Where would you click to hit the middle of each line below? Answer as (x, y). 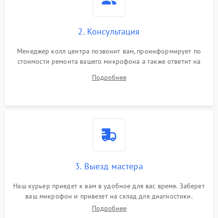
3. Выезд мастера (109, 166)
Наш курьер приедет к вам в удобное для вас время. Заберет (109, 186)
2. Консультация (109, 31)
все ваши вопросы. (109, 72)
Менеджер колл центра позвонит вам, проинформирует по (109, 51)
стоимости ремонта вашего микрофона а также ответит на (109, 61)
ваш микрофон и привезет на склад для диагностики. (109, 196)
